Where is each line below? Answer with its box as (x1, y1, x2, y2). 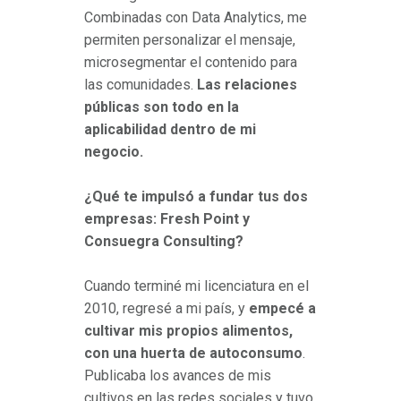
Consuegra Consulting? (84, 233, 243, 251)
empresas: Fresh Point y (84, 210, 250, 228)
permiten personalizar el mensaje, (84, 31, 295, 49)
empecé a (249, 300, 316, 318)
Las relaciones (197, 76, 297, 94)
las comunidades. (84, 76, 197, 94)
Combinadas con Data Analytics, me (84, 9, 307, 27)
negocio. (84, 143, 143, 161)
